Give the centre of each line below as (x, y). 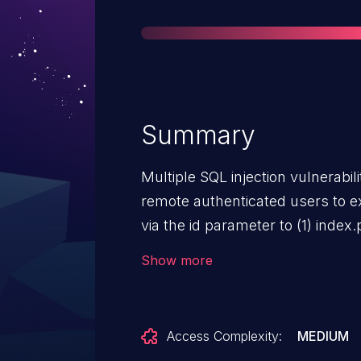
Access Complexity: (224, 336)
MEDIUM (324, 336)
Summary (198, 135)
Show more (177, 260)
